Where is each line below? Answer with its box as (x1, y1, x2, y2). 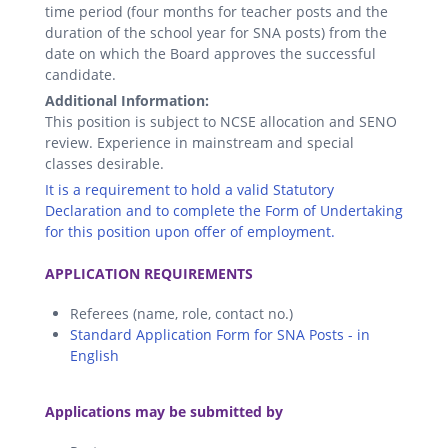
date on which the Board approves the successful (45, 43, 376, 63)
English (70, 345, 119, 365)
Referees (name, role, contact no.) (70, 303, 293, 323)
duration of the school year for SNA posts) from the (45, 22, 387, 42)
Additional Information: (45, 90, 209, 110)
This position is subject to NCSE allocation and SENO (45, 111, 397, 131)
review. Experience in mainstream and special (45, 132, 354, 152)
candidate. (45, 64, 116, 84)
